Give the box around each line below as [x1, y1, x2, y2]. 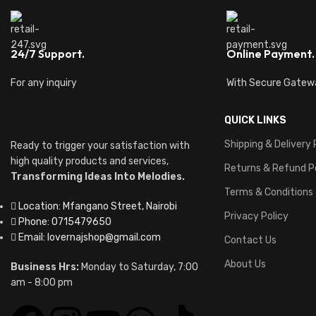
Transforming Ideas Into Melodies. [11, 170, 185, 183]
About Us [224, 257, 266, 270]
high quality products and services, [11, 154, 169, 167]
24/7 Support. [11, 46, 85, 61]
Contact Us [224, 233, 276, 246]
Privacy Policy [224, 209, 288, 222]
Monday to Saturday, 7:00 [81, 260, 198, 273]
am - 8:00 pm [11, 276, 75, 288]
